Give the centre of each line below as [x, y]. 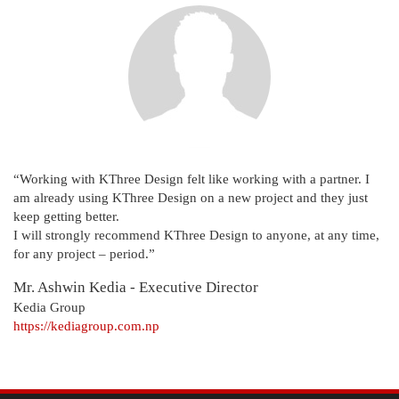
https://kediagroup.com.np [86, 326]
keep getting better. [66, 216]
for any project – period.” [84, 253]
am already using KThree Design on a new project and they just [191, 197]
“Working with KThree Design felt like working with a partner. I [191, 179]
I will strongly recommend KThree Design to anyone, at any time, [196, 235]
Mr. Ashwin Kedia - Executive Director [136, 287]
